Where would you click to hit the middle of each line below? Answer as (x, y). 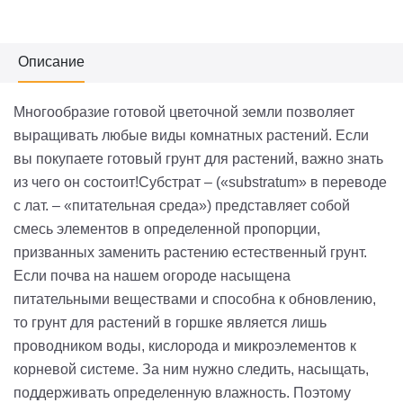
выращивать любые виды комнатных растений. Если (191, 136)
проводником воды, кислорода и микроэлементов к (185, 346)
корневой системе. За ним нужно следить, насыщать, (191, 370)
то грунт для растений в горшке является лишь (170, 323)
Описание (51, 62)
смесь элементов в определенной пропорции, (167, 229)
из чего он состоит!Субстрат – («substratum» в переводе (200, 183)
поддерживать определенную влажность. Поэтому (182, 393)
